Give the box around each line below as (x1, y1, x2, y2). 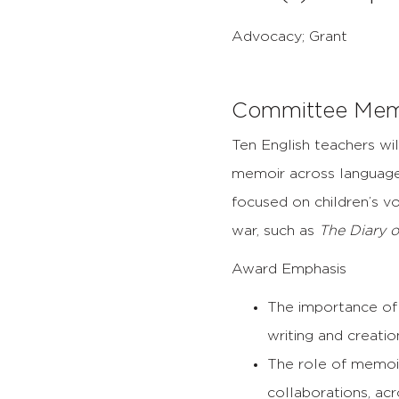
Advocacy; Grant (232, 28, 348, 44)
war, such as (232, 223, 320, 238)
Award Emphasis (232, 261, 347, 276)
